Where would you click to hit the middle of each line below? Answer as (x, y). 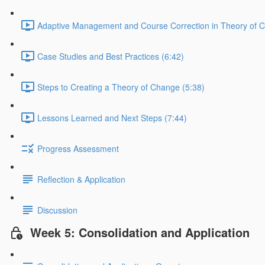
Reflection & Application (81, 179)
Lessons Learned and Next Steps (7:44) (112, 117)
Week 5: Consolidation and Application (140, 232)
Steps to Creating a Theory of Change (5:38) (121, 87)
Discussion (57, 210)
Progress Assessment (78, 148)
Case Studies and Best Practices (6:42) (111, 56)
